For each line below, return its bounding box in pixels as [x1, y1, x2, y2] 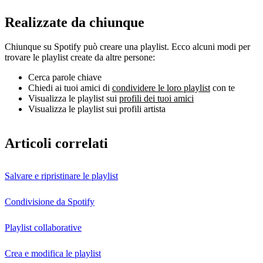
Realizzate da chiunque [5, 14, 144, 30]
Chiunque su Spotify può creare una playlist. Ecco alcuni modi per [5, 42, 250, 52]
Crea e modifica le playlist [5, 248, 101, 259]
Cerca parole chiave [28, 72, 102, 83]
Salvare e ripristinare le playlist [5, 171, 118, 181]
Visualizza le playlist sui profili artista [28, 104, 166, 114]
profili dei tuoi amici [119, 93, 194, 104]
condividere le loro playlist [112, 83, 210, 93]
